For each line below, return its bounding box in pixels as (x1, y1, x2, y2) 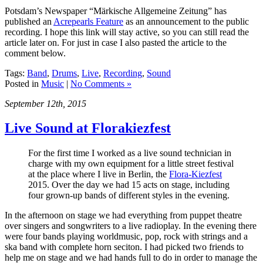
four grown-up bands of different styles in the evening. (28, 190, 230, 201)
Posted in (5, 78, 41, 89)
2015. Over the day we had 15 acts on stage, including (28, 180, 230, 190)
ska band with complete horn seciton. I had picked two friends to (5, 242, 244, 252)
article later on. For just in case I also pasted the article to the (5, 37, 227, 48)
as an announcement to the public (123, 16, 249, 26)
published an (5, 16, 53, 26)
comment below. (5, 48, 66, 58)
